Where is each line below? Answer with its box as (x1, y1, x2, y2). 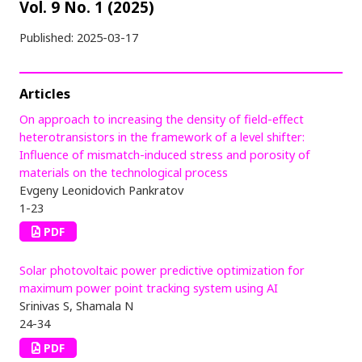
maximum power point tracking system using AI (19, 280, 278, 297)
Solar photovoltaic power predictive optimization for (19, 262, 305, 279)
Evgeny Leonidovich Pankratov (19, 181, 183, 198)
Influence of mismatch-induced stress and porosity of (19, 145, 310, 162)
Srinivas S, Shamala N (19, 297, 133, 314)
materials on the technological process (19, 163, 228, 180)
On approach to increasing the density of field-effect (19, 110, 304, 127)
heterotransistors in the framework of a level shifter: (19, 128, 305, 145)
